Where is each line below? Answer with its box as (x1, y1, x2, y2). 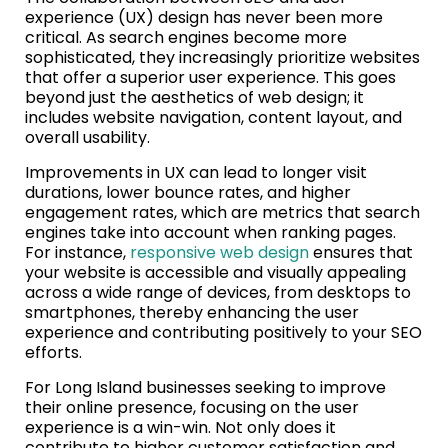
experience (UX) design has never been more (25, 5, 383, 29)
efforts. (25, 340, 82, 364)
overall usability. (25, 125, 150, 149)
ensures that (309, 240, 413, 264)
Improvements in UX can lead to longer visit (25, 160, 367, 184)
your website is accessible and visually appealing (25, 260, 406, 284)
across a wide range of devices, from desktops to (25, 280, 411, 304)
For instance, (25, 240, 130, 264)
